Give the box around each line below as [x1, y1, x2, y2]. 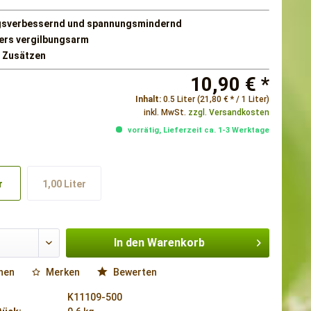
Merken [45, 267, 80, 278]
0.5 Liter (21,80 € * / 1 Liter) [162, 94, 269, 104]
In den [113, 236, 144, 249]
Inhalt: [135, 94, 163, 104]
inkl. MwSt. [143, 108, 188, 117]
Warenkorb [146, 236, 205, 249]
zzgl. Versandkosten [187, 108, 269, 117]
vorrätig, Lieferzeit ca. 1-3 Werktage [125, 126, 269, 135]
